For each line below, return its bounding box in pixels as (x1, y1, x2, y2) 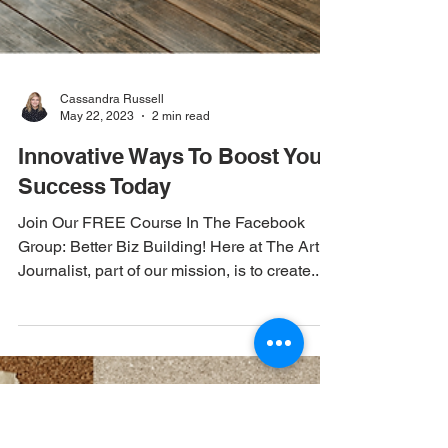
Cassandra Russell (60, 392, 164, 406)
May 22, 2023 (60, 408, 134, 423)
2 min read (152, 408, 210, 423)
